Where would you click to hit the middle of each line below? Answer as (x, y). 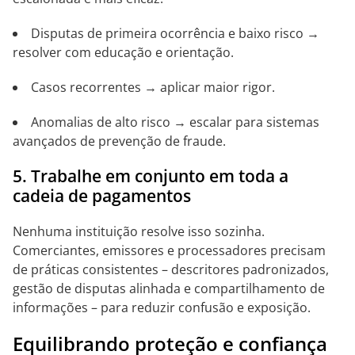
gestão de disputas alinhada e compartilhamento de (169, 288)
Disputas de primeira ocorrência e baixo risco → (175, 33)
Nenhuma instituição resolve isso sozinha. (139, 231)
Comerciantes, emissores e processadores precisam (169, 250)
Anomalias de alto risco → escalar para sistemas (175, 122)
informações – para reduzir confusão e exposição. (162, 307)
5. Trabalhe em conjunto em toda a (151, 176)
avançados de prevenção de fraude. (119, 141)
